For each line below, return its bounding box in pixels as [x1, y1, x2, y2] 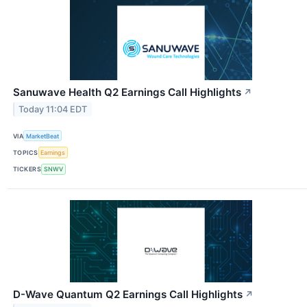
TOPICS [13, 148, 38, 156]
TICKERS [13, 165, 42, 173]
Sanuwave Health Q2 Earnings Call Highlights [13, 86, 241, 99]
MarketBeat [26, 132, 60, 140]
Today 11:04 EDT [19, 104, 88, 114]
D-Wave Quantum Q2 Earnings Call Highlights [13, 287, 243, 301]
